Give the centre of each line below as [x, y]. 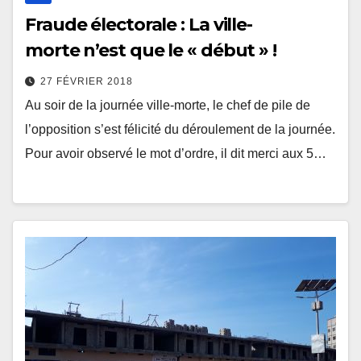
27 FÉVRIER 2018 [87, 82]
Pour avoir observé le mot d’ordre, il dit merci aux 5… [176, 154]
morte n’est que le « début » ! [151, 51]
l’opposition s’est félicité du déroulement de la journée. [180, 130]
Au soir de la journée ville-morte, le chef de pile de [168, 106]
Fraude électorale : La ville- [139, 25]
